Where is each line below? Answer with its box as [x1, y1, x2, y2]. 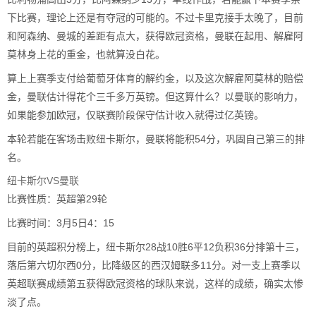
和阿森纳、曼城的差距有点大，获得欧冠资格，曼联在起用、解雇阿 [7, 30, 303, 42]
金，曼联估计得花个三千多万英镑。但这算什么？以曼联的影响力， [7, 90, 303, 102]
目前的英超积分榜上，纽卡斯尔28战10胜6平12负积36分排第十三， [7, 241, 305, 253]
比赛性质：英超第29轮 [7, 193, 107, 205]
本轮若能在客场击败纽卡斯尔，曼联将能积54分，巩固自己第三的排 [7, 133, 305, 145]
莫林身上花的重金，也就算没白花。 [7, 48, 165, 60]
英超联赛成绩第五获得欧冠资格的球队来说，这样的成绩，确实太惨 [7, 277, 303, 289]
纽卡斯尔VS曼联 [7, 174, 79, 186]
